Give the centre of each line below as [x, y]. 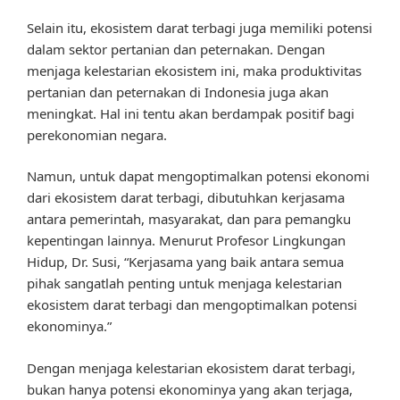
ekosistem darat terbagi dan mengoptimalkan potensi [192, 305]
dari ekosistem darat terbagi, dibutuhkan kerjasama [186, 198]
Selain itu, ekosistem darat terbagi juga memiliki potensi [200, 27]
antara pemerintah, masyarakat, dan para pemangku [189, 219]
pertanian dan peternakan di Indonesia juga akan [178, 92]
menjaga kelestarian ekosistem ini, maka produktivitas [194, 70]
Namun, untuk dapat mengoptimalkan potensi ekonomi [198, 176]
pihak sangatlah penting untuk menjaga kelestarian [184, 283]
